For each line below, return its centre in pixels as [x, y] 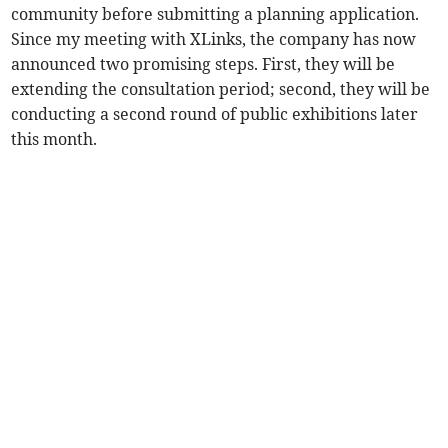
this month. [54, 138]
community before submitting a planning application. [215, 13]
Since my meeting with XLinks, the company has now [214, 38]
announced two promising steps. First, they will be [203, 63]
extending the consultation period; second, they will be [221, 88]
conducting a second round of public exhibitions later [215, 113]
